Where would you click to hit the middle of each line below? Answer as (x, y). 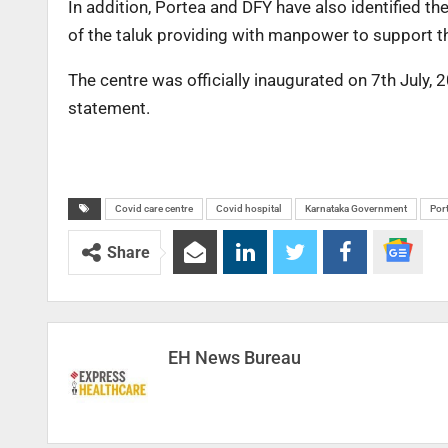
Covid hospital (249, 209)
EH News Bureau (234, 358)
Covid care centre (154, 209)
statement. (109, 108)
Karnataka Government (356, 209)
